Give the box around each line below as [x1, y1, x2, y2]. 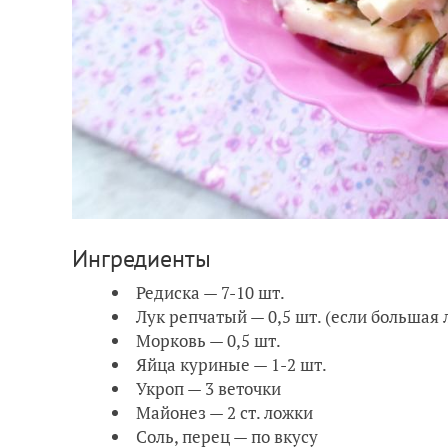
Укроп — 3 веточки [136, 376, 281, 400]
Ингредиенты [72, 242, 211, 274]
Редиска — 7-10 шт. [136, 280, 285, 304]
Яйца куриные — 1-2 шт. [136, 352, 327, 376]
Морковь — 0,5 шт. [136, 328, 281, 352]
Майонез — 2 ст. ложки [136, 400, 313, 424]
